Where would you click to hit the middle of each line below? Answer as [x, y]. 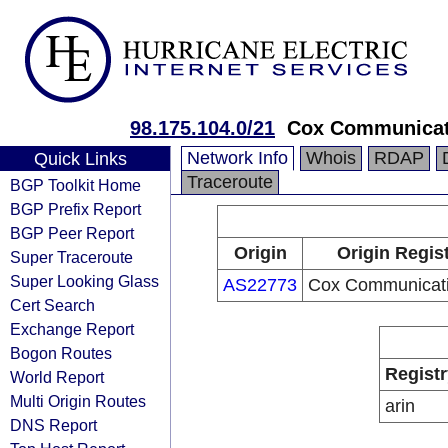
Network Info [237, 158]
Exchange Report [72, 329]
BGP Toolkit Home [75, 185]
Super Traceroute [71, 257]
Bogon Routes [61, 353]
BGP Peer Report [72, 233]
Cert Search [52, 305]
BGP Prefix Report [75, 209]
